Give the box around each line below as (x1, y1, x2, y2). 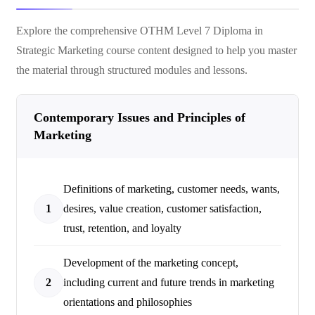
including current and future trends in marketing (63, 276, 274, 288)
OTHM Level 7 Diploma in (140, 25, 263, 37)
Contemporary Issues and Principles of (34, 110, 245, 124)
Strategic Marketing (16, 44, 106, 56)
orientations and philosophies (63, 296, 192, 308)
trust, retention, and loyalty (63, 222, 181, 234)
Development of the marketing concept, (63, 257, 238, 269)
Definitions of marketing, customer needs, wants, (63, 183, 280, 195)
